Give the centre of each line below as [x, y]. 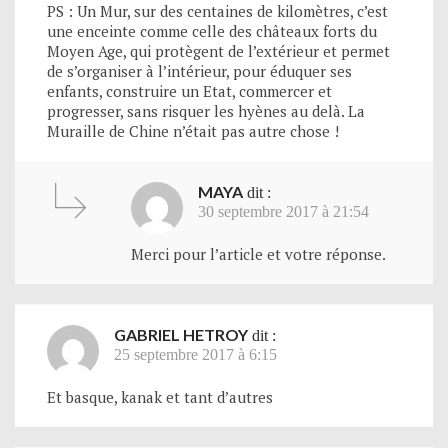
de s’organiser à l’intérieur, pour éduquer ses [199, 70]
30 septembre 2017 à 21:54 [283, 211]
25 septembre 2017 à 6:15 [195, 354]
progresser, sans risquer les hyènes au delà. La [206, 110]
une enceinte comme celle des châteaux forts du [212, 30]
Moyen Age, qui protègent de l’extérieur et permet [218, 50]
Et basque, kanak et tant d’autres [160, 396]
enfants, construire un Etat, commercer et [189, 90]
